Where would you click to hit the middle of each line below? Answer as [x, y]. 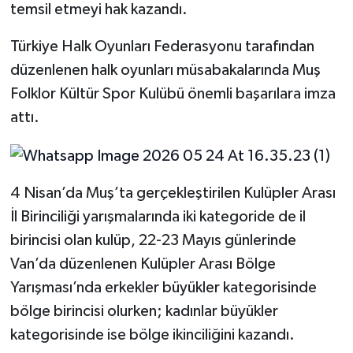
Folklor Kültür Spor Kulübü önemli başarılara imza [173, 94]
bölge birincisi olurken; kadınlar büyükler [144, 311]
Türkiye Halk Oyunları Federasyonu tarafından [162, 47]
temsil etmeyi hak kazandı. [98, 10]
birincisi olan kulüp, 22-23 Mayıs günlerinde [153, 240]
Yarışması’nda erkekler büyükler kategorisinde [163, 287]
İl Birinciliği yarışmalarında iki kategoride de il [158, 216]
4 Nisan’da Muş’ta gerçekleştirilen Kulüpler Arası [173, 193]
